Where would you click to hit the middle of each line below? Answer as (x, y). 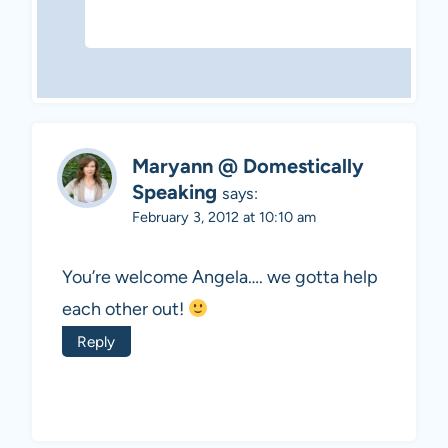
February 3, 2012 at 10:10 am (224, 217)
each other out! (125, 308)
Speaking (174, 192)
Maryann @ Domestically (248, 166)
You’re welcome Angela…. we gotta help (220, 276)
